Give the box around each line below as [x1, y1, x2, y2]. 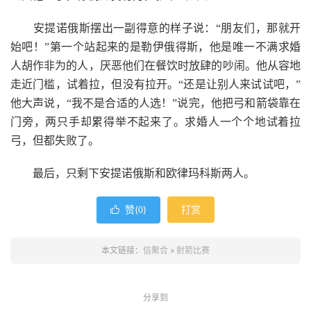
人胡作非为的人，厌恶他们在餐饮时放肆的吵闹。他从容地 [10, 60, 301, 72]
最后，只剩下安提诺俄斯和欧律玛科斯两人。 [10, 167, 255, 179]
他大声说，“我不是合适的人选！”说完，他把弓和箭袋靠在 [10, 97, 301, 109]
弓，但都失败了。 [10, 135, 99, 146]
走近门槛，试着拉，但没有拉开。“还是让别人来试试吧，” [10, 78, 301, 90]
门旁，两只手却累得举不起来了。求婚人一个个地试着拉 [10, 116, 301, 128]
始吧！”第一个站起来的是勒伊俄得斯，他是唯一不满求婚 [10, 41, 301, 53]
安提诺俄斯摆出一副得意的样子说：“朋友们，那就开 [10, 22, 301, 34]
